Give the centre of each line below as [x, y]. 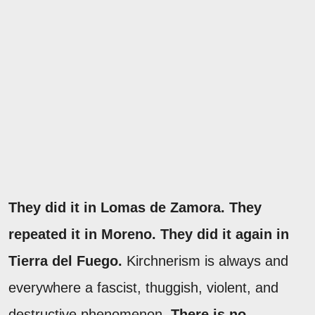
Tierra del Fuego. [65, 261]
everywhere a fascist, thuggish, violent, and [143, 287]
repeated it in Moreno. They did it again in [149, 234]
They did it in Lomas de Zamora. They [135, 207]
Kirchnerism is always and [205, 261]
